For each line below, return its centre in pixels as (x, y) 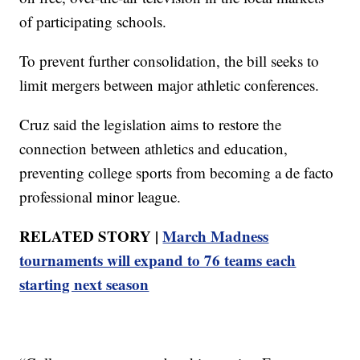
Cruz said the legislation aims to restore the (151, 125)
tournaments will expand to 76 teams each (158, 260)
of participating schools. (93, 22)
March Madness (216, 236)
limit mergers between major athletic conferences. (170, 85)
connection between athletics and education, (154, 149)
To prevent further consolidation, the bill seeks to (170, 61)
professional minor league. (100, 197)
